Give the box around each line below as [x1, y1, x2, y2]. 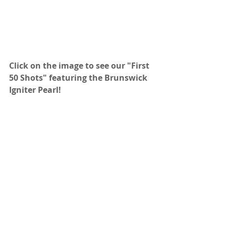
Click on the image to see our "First [9, 60, 151, 71]
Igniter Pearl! [9, 84, 61, 95]
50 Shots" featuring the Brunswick [9, 72, 149, 83]
